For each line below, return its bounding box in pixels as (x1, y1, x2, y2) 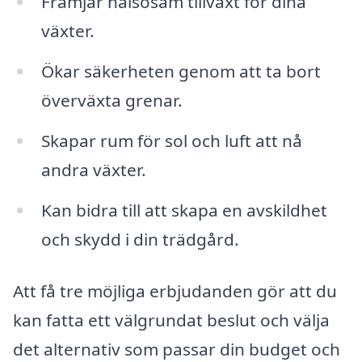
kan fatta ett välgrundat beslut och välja (13, 308, 330, 331)
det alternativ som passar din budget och (13, 337, 340, 360)
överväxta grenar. (40, 89, 183, 112)
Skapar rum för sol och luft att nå (40, 129, 302, 152)
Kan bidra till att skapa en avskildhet (40, 198, 327, 221)
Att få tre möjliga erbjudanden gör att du (13, 279, 337, 302)
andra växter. (40, 158, 146, 181)
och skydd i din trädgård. (40, 227, 239, 250)
